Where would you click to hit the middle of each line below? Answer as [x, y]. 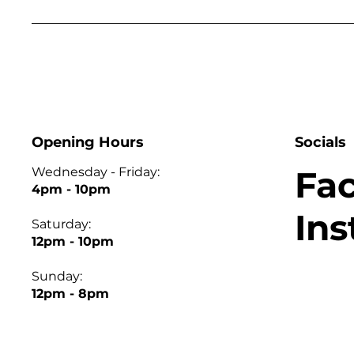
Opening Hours [88, 142]
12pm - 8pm [71, 294]
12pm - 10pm [73, 242]
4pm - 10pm [72, 190]
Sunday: [57, 277]
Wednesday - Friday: [96, 172]
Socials [320, 142]
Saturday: [62, 224]
